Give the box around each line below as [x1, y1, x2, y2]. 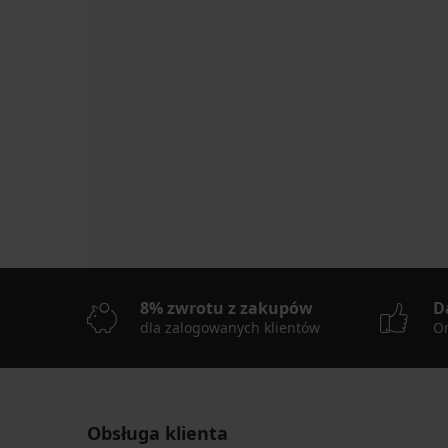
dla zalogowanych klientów [140, 318, 320, 338]
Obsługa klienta [87, 421, 228, 446]
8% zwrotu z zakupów [140, 297, 313, 320]
